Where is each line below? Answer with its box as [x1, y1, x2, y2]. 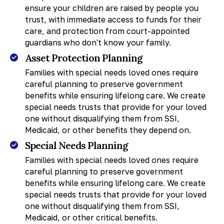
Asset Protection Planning [24, 51, 143, 64]
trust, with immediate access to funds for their [24, 14, 201, 24]
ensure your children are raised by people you [24, 3, 198, 12]
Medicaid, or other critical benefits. [24, 212, 157, 222]
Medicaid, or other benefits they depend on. [24, 125, 191, 134]
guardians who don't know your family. [24, 37, 171, 47]
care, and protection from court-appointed [24, 26, 189, 35]
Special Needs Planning [24, 138, 128, 151]
